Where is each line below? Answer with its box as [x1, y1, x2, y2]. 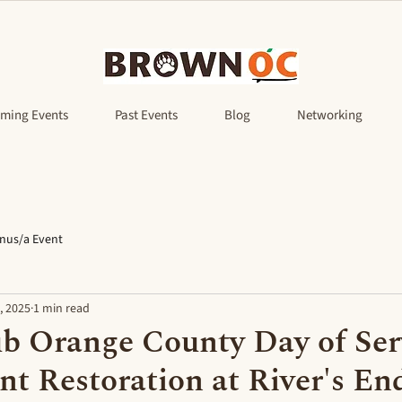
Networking [297, 106, 363, 125]
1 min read [33, 299, 90, 318]
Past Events [114, 106, 178, 125]
